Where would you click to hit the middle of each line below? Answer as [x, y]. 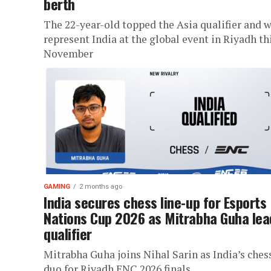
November [68, 54]
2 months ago [101, 187]
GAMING [57, 187]
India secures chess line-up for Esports [155, 202]
